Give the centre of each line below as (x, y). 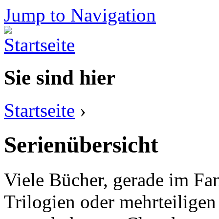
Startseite (39, 110)
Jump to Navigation (80, 15)
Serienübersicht (81, 145)
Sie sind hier (60, 77)
